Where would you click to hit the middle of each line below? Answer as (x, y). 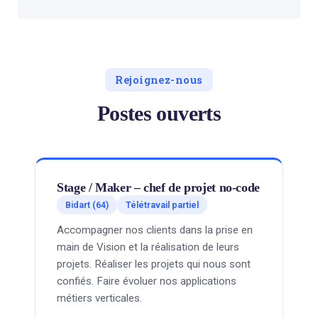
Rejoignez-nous (159, 80)
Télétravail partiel (162, 205)
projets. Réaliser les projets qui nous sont (154, 264)
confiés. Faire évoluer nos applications (147, 281)
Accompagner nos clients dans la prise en (155, 230)
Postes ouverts (159, 114)
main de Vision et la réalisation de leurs (148, 247)
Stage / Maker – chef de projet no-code (159, 187)
